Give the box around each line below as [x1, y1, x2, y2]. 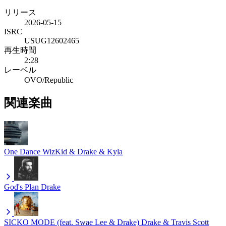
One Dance [4, 147, 40, 156]
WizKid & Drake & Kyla [42, 147, 123, 156]
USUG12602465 [24, 36, 79, 45]
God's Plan [4, 182, 39, 191]
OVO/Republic [24, 75, 73, 84]
